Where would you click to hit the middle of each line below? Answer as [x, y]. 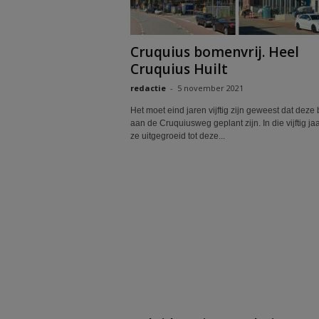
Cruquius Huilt [179, 69]
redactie [148, 88]
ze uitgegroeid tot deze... [177, 136]
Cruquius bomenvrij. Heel [214, 52]
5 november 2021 [210, 88]
